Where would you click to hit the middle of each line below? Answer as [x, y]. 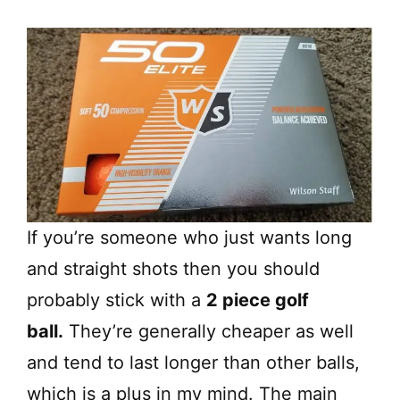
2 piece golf [258, 300]
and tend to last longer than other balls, [193, 363]
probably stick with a [117, 300]
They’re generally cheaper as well [208, 332]
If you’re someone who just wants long [189, 238]
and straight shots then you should [173, 269]
